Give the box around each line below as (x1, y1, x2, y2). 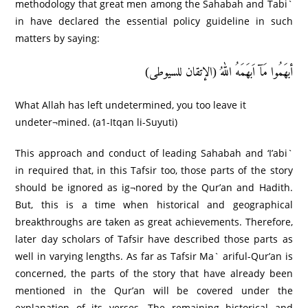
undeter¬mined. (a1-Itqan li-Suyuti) (15, 115, 178, 129)
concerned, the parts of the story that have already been (15, 266, 293, 280)
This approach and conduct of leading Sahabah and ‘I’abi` (15, 146, 293, 159)
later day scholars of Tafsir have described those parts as (15, 232, 293, 245)
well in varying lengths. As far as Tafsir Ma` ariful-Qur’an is (15, 249, 293, 263)
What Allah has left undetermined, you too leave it (15, 98, 247, 111)
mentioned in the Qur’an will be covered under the (15, 283, 293, 297)
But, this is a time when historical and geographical (15, 197, 293, 211)
